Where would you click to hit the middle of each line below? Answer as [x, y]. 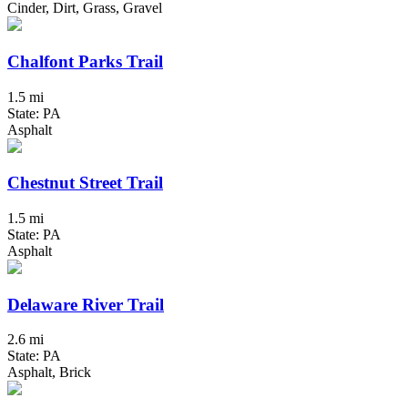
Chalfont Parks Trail [85, 61]
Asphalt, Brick [49, 372]
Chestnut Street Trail [85, 183]
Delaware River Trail [86, 304]
